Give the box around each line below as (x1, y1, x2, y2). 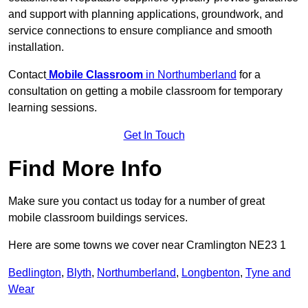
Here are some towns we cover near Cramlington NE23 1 (8, 239, 286, 252)
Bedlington (8, 267, 61, 279)
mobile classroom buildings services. (8, 212, 188, 224)
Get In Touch (123, 129, 185, 142)
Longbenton (181, 267, 240, 279)
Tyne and (245, 267, 291, 279)
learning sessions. (8, 102, 97, 114)
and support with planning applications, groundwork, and (8, 8, 283, 21)
